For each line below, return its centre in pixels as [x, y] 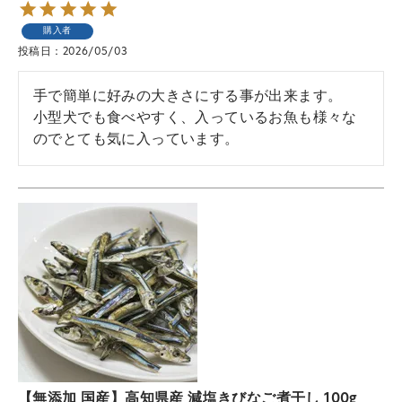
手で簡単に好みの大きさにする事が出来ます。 [188, 97]
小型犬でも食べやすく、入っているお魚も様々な [195, 118]
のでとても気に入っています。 [136, 140]
